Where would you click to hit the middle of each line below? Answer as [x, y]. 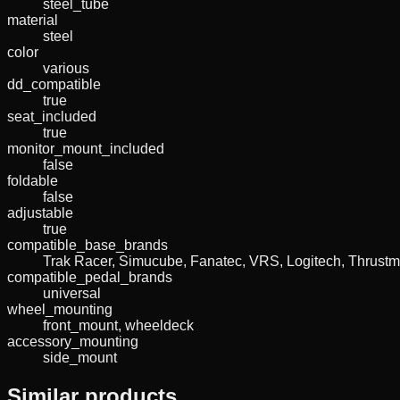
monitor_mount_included [86, 148]
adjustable [40, 212]
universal [72, 293]
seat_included [52, 116]
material [33, 20]
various [66, 68]
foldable [33, 180]
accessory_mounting [73, 341]
